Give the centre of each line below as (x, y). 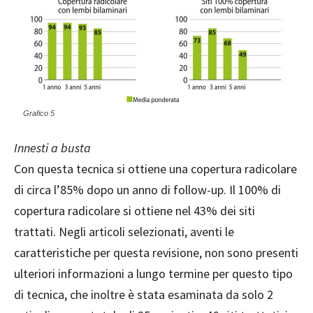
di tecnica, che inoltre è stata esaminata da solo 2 (144, 295)
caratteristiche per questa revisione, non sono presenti (156, 253)
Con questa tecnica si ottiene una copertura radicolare (155, 169)
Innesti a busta (52, 148)
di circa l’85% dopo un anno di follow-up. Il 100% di (147, 190)
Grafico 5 (39, 114)
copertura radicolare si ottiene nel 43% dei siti (134, 211)
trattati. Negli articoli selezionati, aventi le (124, 232)
